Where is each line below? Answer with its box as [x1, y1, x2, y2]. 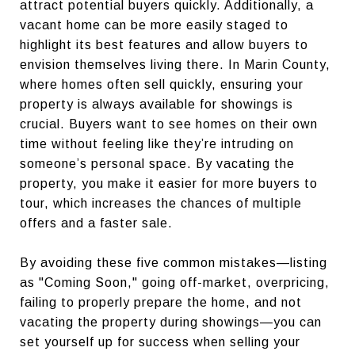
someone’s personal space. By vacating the [20, 156, 295, 170]
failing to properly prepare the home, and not [20, 295, 302, 309]
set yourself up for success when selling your [20, 334, 300, 349]
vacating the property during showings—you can [20, 315, 322, 329]
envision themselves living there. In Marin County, [20, 57, 330, 71]
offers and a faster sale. [20, 216, 173, 230]
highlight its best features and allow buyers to [20, 37, 308, 52]
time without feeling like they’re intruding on [20, 136, 294, 151]
